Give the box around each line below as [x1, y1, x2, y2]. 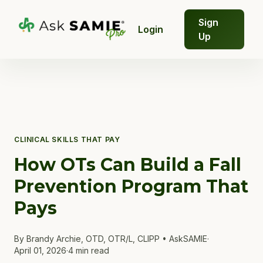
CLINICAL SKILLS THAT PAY [14, 135, 120, 144]
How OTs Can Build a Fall [14, 154, 241, 176]
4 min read [68, 245, 109, 255]
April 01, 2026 [14, 245, 66, 255]
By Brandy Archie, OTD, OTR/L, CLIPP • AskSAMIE [14, 234, 207, 244]
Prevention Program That [14, 176, 248, 197]
